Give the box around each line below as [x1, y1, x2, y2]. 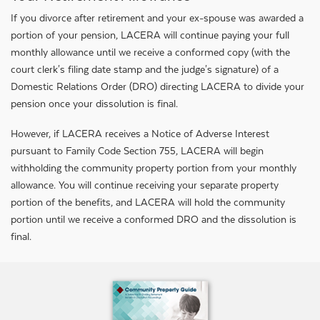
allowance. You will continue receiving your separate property [11, 179, 279, 191]
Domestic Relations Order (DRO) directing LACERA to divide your [11, 81, 304, 92]
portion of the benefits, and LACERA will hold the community [11, 196, 285, 208]
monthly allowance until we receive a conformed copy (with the [11, 46, 290, 58]
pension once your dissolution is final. [11, 98, 178, 109]
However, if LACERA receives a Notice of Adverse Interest [11, 128, 269, 139]
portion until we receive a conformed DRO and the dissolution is [11, 214, 296, 225]
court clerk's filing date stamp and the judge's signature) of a [11, 64, 279, 75]
